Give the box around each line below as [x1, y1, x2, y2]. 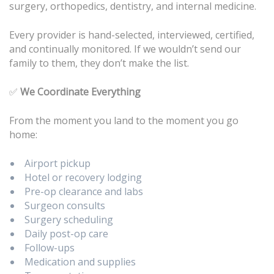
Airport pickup [24, 156, 91, 170]
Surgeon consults [24, 198, 105, 212]
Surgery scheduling [24, 212, 113, 226]
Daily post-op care [24, 226, 108, 240]
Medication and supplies [24, 254, 136, 268]
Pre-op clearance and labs [24, 184, 143, 198]
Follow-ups [24, 240, 75, 254]
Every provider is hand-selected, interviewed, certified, [9, 28, 254, 42]
